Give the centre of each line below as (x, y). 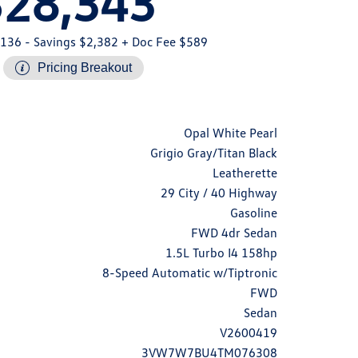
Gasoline (254, 213)
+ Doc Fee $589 (163, 42)
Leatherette (245, 173)
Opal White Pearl (231, 133)
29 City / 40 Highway (219, 193)
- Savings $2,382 (70, 42)
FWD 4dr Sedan (234, 233)
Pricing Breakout (85, 68)
